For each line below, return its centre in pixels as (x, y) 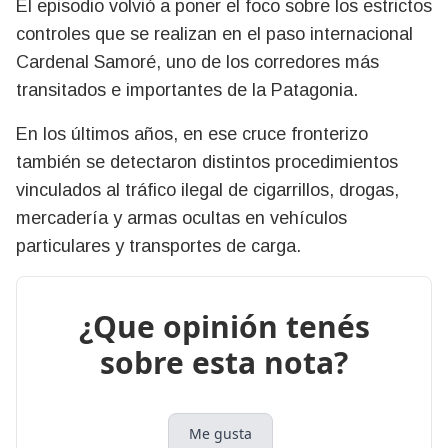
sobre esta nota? (224, 362)
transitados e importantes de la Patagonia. (187, 89)
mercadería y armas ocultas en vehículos (181, 217)
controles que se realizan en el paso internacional (214, 33)
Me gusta (220, 433)
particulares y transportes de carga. (158, 245)
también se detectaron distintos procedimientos (207, 161)
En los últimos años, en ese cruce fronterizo (192, 133)
